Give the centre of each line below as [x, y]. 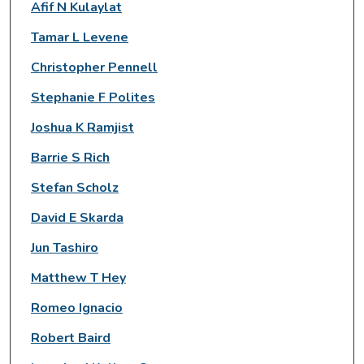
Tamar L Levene [79, 37]
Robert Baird [70, 338]
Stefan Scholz [74, 187]
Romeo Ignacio [76, 308]
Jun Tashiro [64, 247]
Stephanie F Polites [93, 97]
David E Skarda [77, 217]
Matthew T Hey [78, 277]
